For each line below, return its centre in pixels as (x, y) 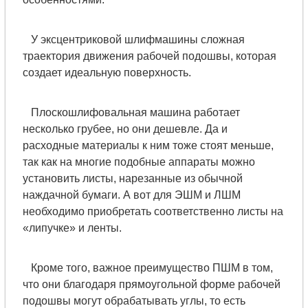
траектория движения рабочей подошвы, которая (149, 56)
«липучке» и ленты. (72, 228)
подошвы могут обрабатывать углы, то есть (134, 301)
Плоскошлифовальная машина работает (131, 112)
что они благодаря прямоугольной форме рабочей (151, 284)
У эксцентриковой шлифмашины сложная (133, 40)
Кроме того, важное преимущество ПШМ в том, (147, 268)
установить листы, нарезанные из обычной (132, 178)
